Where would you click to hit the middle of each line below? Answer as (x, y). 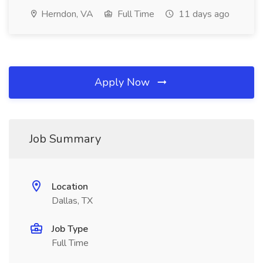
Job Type (70, 229)
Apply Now (124, 82)
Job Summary (65, 139)
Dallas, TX (72, 201)
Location (70, 187)
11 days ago (203, 14)
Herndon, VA (66, 14)
